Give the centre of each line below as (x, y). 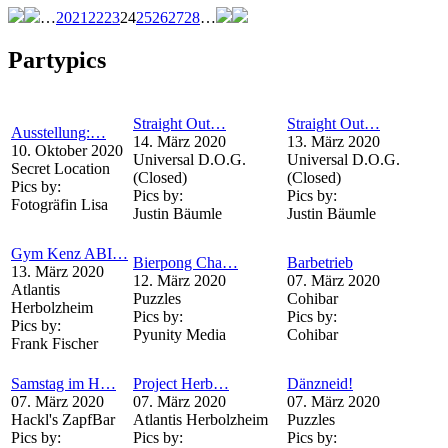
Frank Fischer (54, 343)
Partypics (57, 59)
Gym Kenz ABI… (69, 253)
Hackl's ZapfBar (63, 419)
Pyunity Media (179, 334)
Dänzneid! (320, 383)
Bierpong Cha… (185, 262)
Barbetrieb (320, 262)
